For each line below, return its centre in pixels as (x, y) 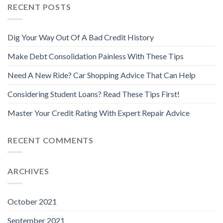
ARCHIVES (28, 171)
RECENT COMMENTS (51, 140)
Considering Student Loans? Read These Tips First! (94, 94)
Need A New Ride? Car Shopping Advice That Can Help (102, 75)
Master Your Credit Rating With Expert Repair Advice (99, 112)
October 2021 (32, 201)
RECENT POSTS (39, 7)
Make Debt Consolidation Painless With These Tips (96, 56)
